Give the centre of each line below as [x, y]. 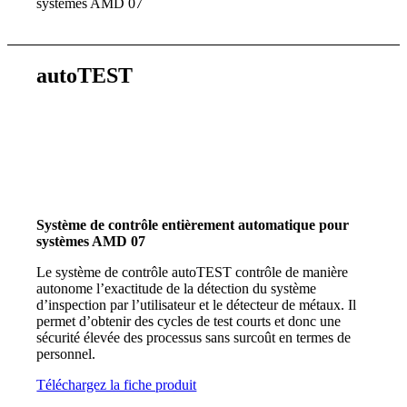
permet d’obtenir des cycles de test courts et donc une [189, 321]
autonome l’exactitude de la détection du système [177, 288]
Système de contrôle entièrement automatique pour [193, 224]
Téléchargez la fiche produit [117, 384]
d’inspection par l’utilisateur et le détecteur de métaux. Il [197, 304]
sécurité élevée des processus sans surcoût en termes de [194, 337]
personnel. [66, 353]
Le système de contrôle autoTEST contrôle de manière [193, 272]
